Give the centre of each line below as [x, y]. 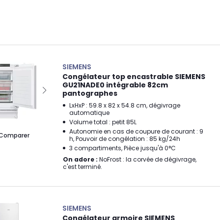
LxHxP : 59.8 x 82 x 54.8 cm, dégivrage [125, 105]
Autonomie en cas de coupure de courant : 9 [136, 131]
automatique [89, 112]
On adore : [80, 159]
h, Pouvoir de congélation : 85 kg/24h [125, 138]
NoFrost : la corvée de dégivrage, [147, 159]
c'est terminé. [82, 166]
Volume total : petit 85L [103, 122]
